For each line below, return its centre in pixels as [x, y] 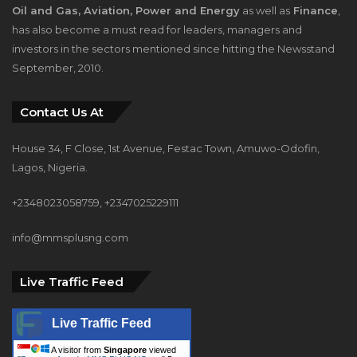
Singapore [125, 349]
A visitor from [76, 349]
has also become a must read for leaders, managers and [157, 29]
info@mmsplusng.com [70, 237]
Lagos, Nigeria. [50, 167]
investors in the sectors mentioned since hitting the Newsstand [173, 48]
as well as [265, 10]
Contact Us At [62, 112]
